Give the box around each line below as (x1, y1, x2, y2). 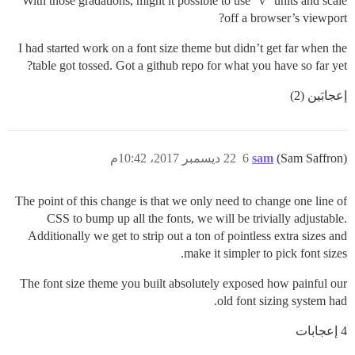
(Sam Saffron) (277, 151, 347, 165)
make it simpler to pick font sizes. (184, 246, 347, 260)
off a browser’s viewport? (224, 10, 347, 25)
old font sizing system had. (217, 293, 347, 307)
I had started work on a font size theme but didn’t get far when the (18, 40, 347, 55)
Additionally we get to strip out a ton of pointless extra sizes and (28, 228, 347, 242)
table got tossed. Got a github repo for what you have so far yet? (32, 58, 347, 72)
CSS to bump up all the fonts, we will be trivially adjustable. (47, 211, 347, 225)
